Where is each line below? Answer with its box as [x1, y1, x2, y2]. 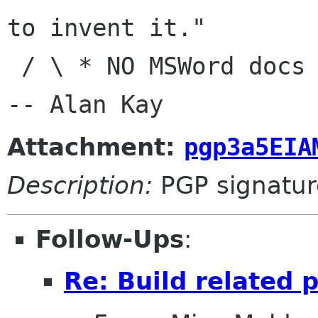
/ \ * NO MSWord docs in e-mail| [7, 52, 21, 80]
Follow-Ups [35, 224, 184, 253]
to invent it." [7, 13, 206, 42]
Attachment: [7, 132, 184, 161]
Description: [7, 170, 153, 199]
